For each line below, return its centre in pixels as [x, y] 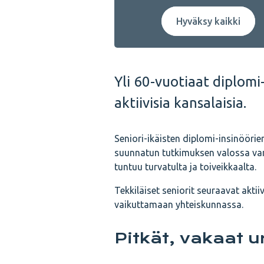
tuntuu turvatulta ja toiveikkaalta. [185, 167]
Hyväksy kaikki [208, 21]
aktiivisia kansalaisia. [180, 103]
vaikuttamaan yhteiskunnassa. [179, 204]
